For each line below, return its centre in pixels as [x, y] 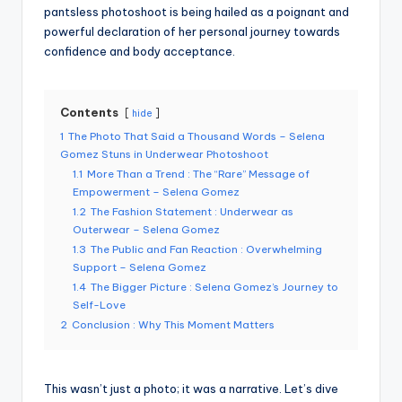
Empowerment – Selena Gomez [156, 192]
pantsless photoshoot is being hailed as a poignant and [197, 12]
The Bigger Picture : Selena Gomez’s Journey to [214, 287]
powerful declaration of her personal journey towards [192, 32]
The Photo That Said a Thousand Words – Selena [197, 136]
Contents [89, 113]
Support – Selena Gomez [140, 267]
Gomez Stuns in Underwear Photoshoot [164, 154]
